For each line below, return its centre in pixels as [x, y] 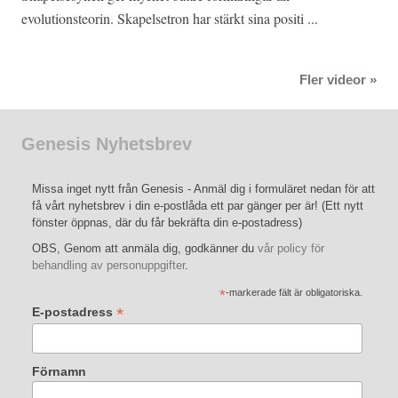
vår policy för [291, 249]
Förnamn [59, 371]
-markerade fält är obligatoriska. [295, 293]
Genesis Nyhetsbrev [107, 144]
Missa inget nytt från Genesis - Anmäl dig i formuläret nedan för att [203, 189]
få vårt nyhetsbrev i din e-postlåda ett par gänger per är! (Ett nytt [198, 206]
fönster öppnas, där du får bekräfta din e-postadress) [167, 223]
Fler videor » [338, 80]
